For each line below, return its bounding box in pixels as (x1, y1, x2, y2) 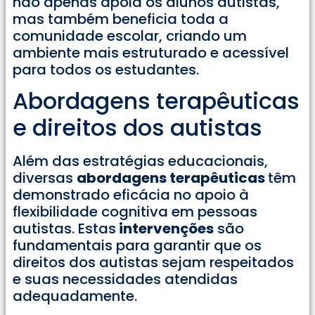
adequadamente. (13, 286, 137, 307)
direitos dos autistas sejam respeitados (13, 252, 294, 273)
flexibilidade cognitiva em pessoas (13, 202, 257, 222)
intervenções (116, 219, 214, 239)
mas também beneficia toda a (13, 8, 229, 29)
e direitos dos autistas (13, 112, 262, 144)
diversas (13, 168, 77, 188)
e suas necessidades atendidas (13, 269, 238, 290)
